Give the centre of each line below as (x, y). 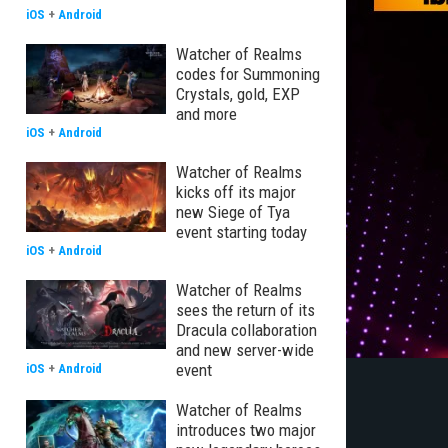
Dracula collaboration (246, 330)
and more (206, 114)
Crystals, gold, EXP (238, 94)
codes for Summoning (248, 74)
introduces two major (246, 430)
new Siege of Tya (233, 212)
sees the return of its (245, 310)
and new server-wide (245, 350)
